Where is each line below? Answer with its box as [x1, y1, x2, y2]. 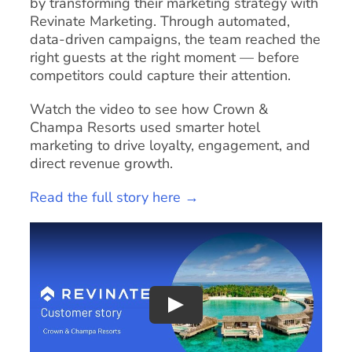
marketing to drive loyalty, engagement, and [29, 136, 310, 155]
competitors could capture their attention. [29, 66, 291, 85]
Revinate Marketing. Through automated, [29, 12, 290, 31]
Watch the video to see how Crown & [29, 100, 268, 119]
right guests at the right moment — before [29, 48, 299, 67]
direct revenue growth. [29, 154, 173, 173]
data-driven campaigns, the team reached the [29, 30, 321, 49]
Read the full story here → [29, 188, 199, 207]
